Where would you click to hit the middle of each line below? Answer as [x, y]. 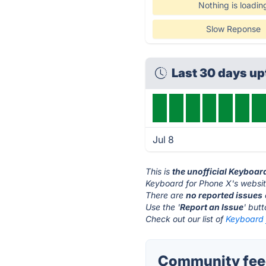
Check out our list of [186, 219]
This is [159, 171]
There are [166, 195]
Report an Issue [212, 207]
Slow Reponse [233, 29]
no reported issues [224, 195]
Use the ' [163, 207]
